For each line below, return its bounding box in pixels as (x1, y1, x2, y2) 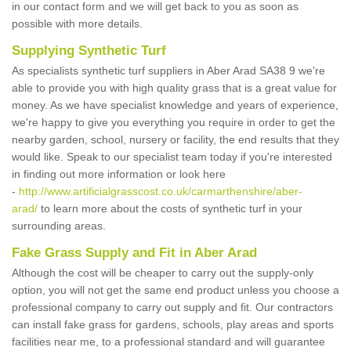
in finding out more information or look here (12, 168, 226, 180)
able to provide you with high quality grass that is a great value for (12, 81, 337, 94)
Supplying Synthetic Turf (12, 43, 166, 58)
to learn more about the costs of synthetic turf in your (38, 202, 302, 215)
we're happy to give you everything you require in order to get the (12, 116, 335, 128)
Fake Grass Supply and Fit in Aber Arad (12, 245, 257, 260)
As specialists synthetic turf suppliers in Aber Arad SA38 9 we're (12, 64, 325, 77)
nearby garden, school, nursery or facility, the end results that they (12, 133, 339, 146)
